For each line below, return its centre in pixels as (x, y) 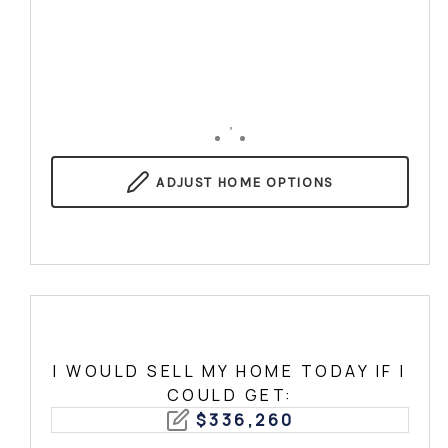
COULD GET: (230, 395)
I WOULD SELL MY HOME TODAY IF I (230, 371)
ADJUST (184, 182)
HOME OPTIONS (273, 182)
